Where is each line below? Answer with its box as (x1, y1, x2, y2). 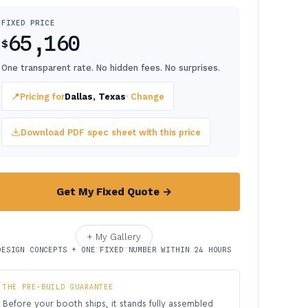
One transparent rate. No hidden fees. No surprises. (1, 63, 220, 73)
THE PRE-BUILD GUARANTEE (3, 283, 113, 291)
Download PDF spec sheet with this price (21, 126, 201, 137)
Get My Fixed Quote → (56, 186, 172, 198)
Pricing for (20, 91, 65, 102)
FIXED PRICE (1, 19, 55, 27)
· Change (126, 91, 164, 102)
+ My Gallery (87, 231, 141, 242)
